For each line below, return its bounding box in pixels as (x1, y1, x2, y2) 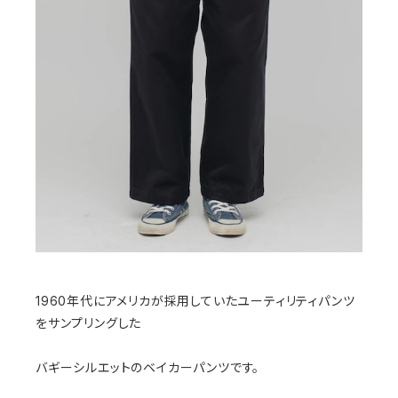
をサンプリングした (36, 315, 142, 331)
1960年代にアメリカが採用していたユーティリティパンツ (36, 293, 355, 309)
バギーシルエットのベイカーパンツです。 (36, 360, 260, 376)
